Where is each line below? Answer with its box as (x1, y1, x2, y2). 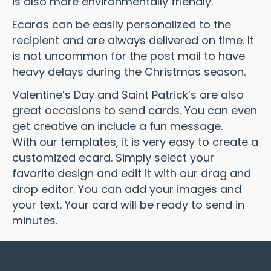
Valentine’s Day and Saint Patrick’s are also (12, 87, 244, 102)
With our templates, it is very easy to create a (12, 134, 258, 149)
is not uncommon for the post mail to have (12, 48, 245, 64)
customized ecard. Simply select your (12, 150, 214, 165)
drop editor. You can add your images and (12, 181, 241, 197)
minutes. (12, 213, 57, 228)
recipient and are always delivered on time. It (12, 33, 254, 48)
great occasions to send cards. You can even (12, 103, 257, 118)
